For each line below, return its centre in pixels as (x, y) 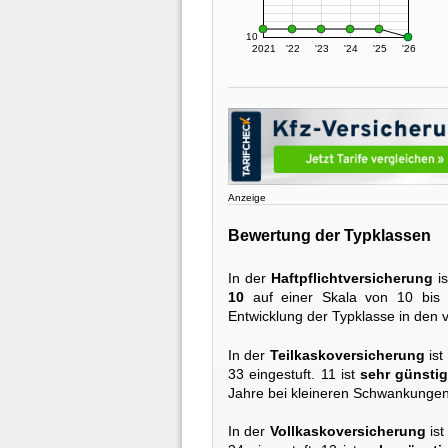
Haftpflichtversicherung (352, 278)
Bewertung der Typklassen (329, 235)
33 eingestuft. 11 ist (294, 373)
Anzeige (247, 198)
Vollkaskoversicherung (347, 431)
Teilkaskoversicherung (347, 354)
